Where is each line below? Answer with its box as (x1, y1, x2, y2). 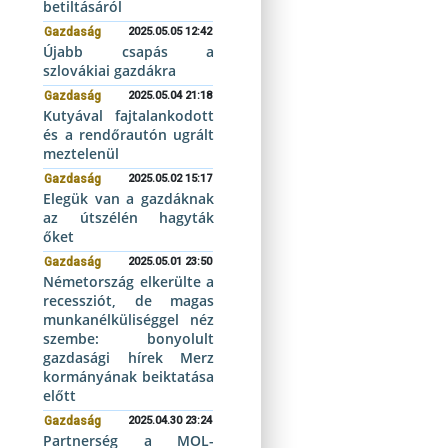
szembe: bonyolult (43, 329, 214, 348)
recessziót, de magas (43, 291, 214, 310)
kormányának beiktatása (43, 367, 214, 386)
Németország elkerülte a (43, 272, 214, 291)
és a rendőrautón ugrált (43, 125, 214, 144)
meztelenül (43, 144, 120, 163)
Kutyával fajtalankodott (43, 106, 214, 125)
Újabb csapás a (43, 42, 214, 61)
